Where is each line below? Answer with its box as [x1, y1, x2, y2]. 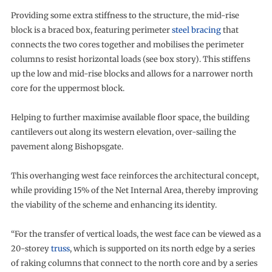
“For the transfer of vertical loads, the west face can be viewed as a [10, 229, 261, 239]
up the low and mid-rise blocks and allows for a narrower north [10, 69, 253, 79]
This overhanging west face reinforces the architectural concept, [10, 171, 259, 181]
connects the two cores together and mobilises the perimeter [10, 39, 244, 50]
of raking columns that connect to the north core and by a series [10, 258, 257, 268]
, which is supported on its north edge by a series [69, 243, 255, 254]
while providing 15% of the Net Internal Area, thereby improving [10, 185, 258, 195]
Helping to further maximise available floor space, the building [10, 112, 250, 123]
